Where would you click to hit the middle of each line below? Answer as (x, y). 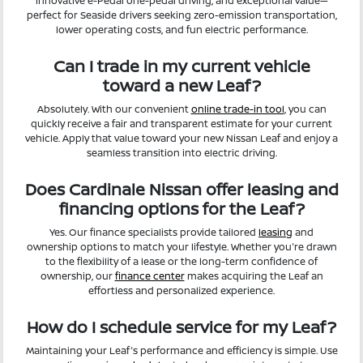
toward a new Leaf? (181, 85)
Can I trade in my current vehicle (181, 66)
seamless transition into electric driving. (181, 152)
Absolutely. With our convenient (114, 109)
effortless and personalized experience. (181, 290)
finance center (149, 275)
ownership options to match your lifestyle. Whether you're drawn (181, 246)
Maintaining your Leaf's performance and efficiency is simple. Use (181, 350)
